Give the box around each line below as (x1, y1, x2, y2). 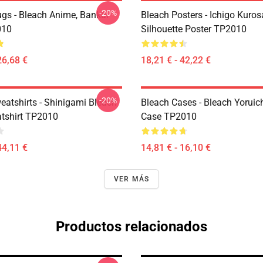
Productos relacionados (56, 218, 207, 235)
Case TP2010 (141, 111, 197, 122)
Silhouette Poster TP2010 (141, 23, 247, 35)
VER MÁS (113, 175, 150, 183)
